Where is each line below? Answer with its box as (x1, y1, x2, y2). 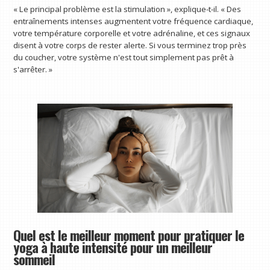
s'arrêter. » (13, 63, 53, 75)
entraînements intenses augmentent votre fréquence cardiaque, (13, 15, 254, 27)
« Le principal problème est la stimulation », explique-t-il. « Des (13, 3, 242, 14)
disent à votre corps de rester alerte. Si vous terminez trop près (13, 39, 247, 51)
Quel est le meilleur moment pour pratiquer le (13, 224, 245, 245)
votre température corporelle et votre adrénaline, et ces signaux (13, 27, 251, 39)
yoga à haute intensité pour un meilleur (13, 236, 213, 257)
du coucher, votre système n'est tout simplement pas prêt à (13, 51, 234, 63)
